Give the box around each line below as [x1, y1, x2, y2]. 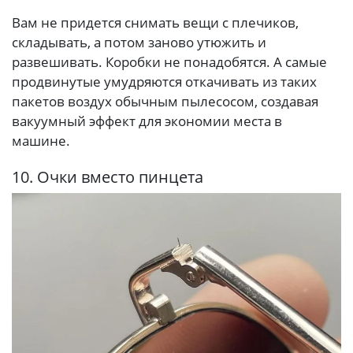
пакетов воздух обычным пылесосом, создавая [12, 91, 318, 110]
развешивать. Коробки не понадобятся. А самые [12, 52, 327, 71]
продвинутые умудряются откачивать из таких [12, 72, 317, 91]
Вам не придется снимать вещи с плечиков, [12, 13, 299, 32]
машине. [12, 131, 70, 150]
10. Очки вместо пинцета [12, 165, 203, 188]
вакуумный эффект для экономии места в [12, 111, 282, 130]
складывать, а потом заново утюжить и [12, 32, 266, 51]
